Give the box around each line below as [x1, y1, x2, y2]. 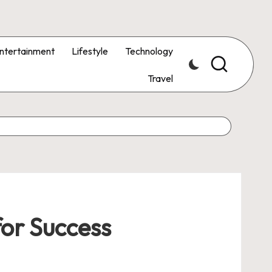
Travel [148, 72, 173, 84]
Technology [125, 44, 173, 57]
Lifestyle [72, 44, 108, 57]
